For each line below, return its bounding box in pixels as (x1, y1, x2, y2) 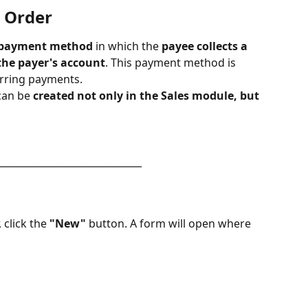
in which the (93, 38, 162, 54)
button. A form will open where (86, 216, 254, 232)
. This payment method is (105, 55, 239, 70)
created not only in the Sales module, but (33, 88, 262, 103)
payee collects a (162, 38, 250, 54)
